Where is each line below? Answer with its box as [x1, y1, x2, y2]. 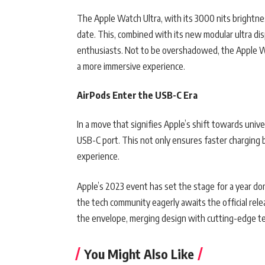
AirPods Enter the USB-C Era [77, 89, 198, 102]
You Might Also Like [84, 245, 194, 263]
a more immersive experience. [77, 60, 185, 73]
